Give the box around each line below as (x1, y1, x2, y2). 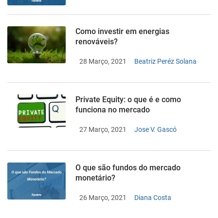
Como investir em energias (75, 27, 169, 36)
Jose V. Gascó (134, 126, 177, 133)
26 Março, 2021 (79, 194, 127, 201)
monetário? (75, 173, 115, 182)
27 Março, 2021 (79, 126, 127, 133)
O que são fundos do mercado (75, 163, 181, 172)
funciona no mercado (75, 105, 150, 114)
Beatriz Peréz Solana (134, 57, 197, 65)
